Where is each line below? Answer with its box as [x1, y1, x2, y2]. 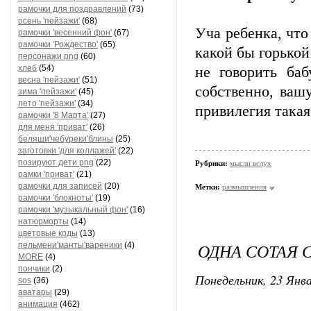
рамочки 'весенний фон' [18, 28, 112, 37]
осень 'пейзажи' [18, 16, 80, 26]
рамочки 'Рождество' [18, 40, 98, 49]
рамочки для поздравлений [18, 4, 126, 14]
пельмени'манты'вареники [18, 240, 122, 250]
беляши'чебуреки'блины [18, 134, 113, 144]
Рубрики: [195, 159, 230, 167]
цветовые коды [18, 228, 78, 238]
